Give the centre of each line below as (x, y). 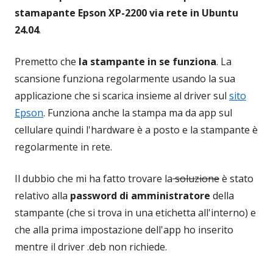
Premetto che (47, 61)
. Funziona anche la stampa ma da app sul (138, 112)
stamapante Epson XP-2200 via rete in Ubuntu (126, 12)
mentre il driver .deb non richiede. (91, 246)
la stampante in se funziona (147, 61)
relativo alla (42, 195)
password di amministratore (140, 195)
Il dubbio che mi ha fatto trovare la (94, 178)
